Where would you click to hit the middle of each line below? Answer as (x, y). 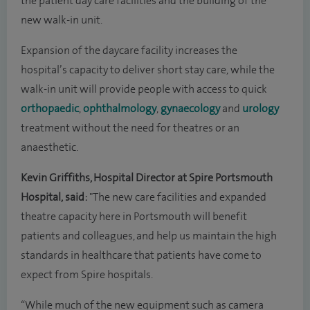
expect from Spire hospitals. (87, 275)
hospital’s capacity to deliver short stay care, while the (148, 70)
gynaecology (190, 109)
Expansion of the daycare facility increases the (129, 51)
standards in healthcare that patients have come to (141, 255)
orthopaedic (50, 109)
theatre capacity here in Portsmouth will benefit (134, 217)
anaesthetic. (49, 147)
